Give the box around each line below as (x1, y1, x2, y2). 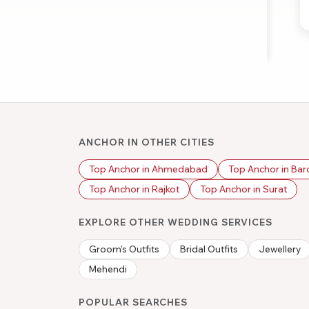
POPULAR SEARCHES (79, 296, 188, 308)
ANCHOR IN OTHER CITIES (79, 136, 215, 148)
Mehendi (89, 263, 127, 275)
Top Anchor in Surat (200, 183, 287, 195)
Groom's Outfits (89, 243, 159, 255)
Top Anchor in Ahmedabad (89, 163, 208, 175)
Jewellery (259, 243, 301, 255)
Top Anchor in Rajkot (89, 183, 179, 195)
